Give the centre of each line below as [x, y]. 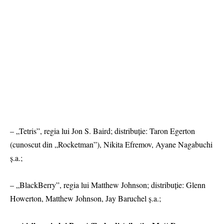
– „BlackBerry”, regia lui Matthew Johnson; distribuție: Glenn [108, 185]
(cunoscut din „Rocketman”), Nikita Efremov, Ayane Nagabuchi [111, 144]
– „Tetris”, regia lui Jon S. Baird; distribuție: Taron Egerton [102, 131]
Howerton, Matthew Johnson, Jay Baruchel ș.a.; [85, 198]
